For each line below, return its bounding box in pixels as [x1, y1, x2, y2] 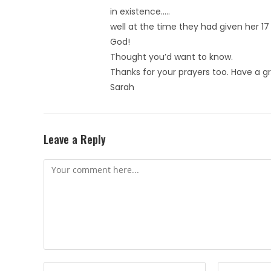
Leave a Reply [44, 131, 106, 147]
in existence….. [110, 5, 170, 18]
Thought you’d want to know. [110, 51, 233, 63]
